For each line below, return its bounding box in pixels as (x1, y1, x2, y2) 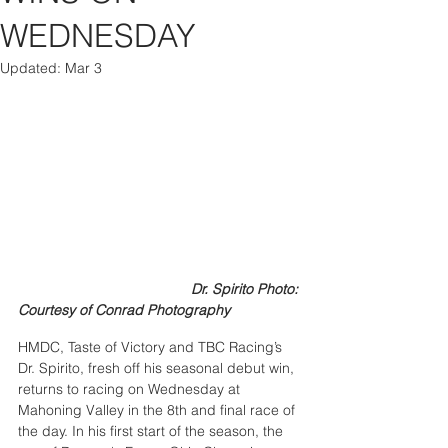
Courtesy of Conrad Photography (18, 301, 230, 320)
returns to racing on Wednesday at (18, 380, 244, 399)
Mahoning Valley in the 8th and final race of (18, 401, 299, 420)
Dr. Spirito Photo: (18, 280, 191, 299)
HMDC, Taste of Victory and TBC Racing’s (18, 338, 286, 357)
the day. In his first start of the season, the (18, 422, 287, 441)
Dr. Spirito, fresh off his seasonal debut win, (18, 359, 298, 378)
